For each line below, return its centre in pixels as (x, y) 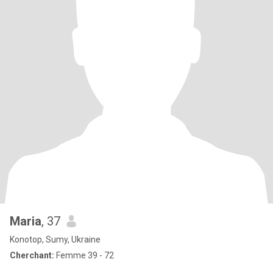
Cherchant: (32, 255)
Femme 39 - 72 (84, 255)
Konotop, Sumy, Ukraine (55, 239)
